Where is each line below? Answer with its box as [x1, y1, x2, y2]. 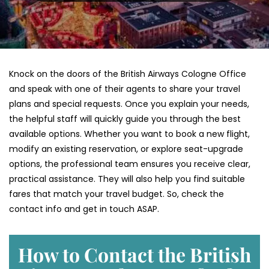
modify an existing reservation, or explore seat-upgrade [9, 143, 243, 156]
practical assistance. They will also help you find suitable [9, 173, 245, 186]
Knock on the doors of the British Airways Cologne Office [9, 68, 246, 80]
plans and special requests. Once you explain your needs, [9, 98, 249, 110]
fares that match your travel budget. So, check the [9, 188, 224, 201]
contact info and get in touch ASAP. [9, 203, 159, 216]
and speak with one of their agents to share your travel [9, 83, 240, 95]
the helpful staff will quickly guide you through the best [9, 113, 241, 125]
